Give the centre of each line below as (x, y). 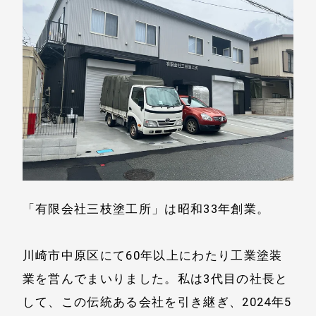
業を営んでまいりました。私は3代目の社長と (155, 279)
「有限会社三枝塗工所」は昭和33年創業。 (146, 208)
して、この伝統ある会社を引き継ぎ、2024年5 (157, 302)
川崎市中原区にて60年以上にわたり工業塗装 (152, 256)
